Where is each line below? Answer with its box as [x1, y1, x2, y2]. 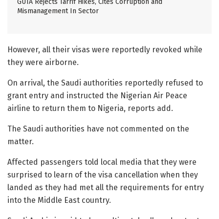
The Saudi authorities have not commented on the [7, 124, 189, 134]
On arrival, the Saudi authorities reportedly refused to [7, 78, 203, 88]
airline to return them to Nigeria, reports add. [7, 104, 173, 113]
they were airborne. [7, 58, 79, 67]
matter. [7, 137, 34, 147]
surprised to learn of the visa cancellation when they [7, 170, 198, 180]
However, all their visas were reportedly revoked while [7, 45, 202, 55]
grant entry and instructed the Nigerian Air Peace [7, 91, 187, 101]
